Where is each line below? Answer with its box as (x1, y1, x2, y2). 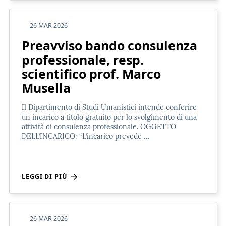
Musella (22, 79, 71, 96)
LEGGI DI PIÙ (22, 172, 71, 181)
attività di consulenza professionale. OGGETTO (22, 122, 176, 131)
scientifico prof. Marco (22, 65, 161, 82)
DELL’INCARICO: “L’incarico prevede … (22, 131, 149, 141)
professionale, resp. (22, 50, 144, 68)
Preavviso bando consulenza (22, 36, 197, 54)
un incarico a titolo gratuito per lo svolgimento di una (22, 112, 197, 122)
